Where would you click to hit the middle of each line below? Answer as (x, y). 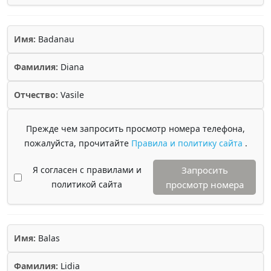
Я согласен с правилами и (87, 170)
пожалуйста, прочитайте (77, 143)
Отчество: (36, 95)
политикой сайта (87, 184)
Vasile (71, 95)
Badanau (55, 39)
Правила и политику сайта (188, 143)
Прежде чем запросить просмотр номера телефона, (135, 129)
